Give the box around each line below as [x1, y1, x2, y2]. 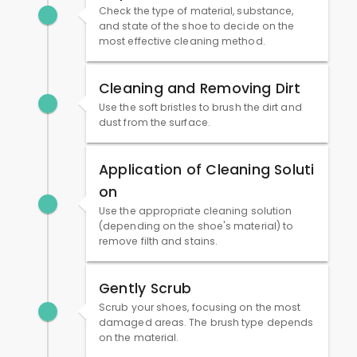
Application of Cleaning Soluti [99, 160, 315, 180]
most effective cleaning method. [99, 34, 265, 49]
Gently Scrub [99, 279, 192, 299]
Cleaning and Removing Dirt [99, 79, 301, 99]
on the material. [99, 331, 179, 345]
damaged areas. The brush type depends [99, 316, 314, 330]
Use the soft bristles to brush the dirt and [99, 100, 302, 115]
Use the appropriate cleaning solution [99, 204, 292, 218]
